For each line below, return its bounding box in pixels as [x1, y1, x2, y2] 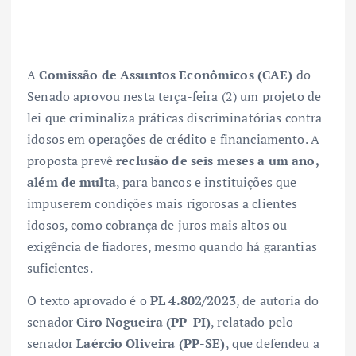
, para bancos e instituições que [115, 173, 297, 192]
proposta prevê [27, 152, 117, 170]
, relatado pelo [211, 313, 294, 331]
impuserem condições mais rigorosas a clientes [27, 195, 298, 213]
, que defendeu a [225, 335, 319, 353]
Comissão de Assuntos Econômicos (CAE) [39, 66, 293, 84]
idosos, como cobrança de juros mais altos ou [27, 216, 288, 234]
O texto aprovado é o [27, 292, 151, 310]
